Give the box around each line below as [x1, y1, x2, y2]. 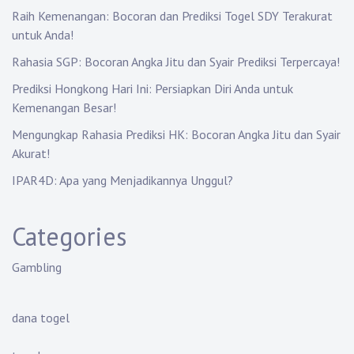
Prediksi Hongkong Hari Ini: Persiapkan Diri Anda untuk [12, 81, 293, 97]
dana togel [12, 310, 70, 326]
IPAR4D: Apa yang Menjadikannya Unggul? [12, 172, 233, 189]
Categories [12, 220, 126, 254]
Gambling [12, 259, 62, 276]
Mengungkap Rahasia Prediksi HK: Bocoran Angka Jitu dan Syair [12, 126, 341, 143]
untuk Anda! [12, 27, 73, 43]
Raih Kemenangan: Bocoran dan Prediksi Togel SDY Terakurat [12, 8, 333, 24]
